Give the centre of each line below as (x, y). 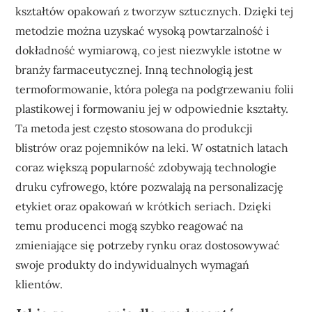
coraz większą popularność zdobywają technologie (146, 167)
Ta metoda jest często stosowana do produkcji (134, 128)
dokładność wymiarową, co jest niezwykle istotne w (149, 50)
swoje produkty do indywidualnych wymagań (133, 264)
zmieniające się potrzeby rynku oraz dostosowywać (148, 245)
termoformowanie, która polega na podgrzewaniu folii (155, 89)
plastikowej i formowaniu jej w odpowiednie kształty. (152, 108)
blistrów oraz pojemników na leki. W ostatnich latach (152, 147)
